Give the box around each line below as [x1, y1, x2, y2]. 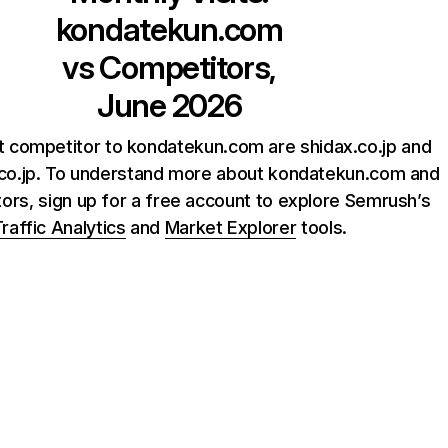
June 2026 [96, 86, 242, 125]
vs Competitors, [62, 48, 277, 87]
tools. [296, 217, 347, 238]
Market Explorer [164, 217, 297, 238]
